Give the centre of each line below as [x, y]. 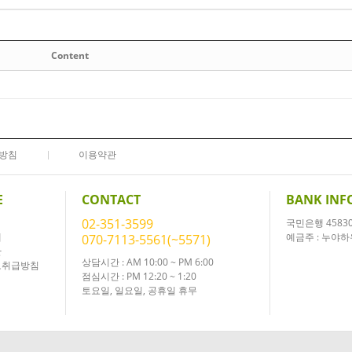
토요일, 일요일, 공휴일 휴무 [139, 290]
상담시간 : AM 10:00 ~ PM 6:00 [147, 262]
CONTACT [111, 200]
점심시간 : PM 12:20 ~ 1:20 [139, 276]
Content [70, 55]
